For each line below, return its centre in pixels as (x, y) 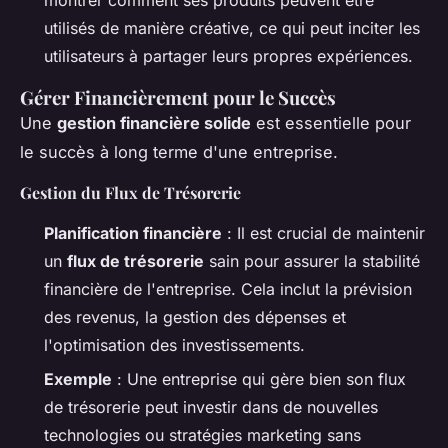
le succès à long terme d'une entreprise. (179, 151)
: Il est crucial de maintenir (323, 232)
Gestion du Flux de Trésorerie (130, 192)
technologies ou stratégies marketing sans (202, 434)
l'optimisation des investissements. (174, 344)
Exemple (78, 378)
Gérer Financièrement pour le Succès (178, 97)
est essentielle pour (331, 122)
